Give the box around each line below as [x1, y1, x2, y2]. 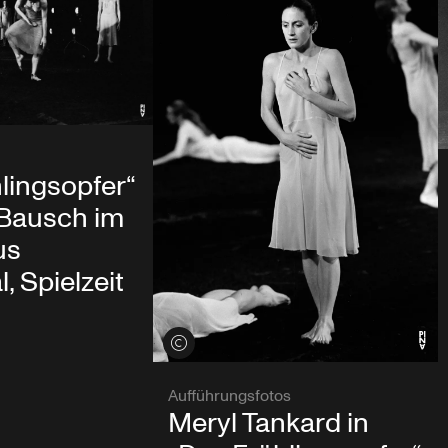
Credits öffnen [162, 333, 262, 351]
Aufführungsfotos [167, 384, 291, 407]
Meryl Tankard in [167, 403, 369, 443]
